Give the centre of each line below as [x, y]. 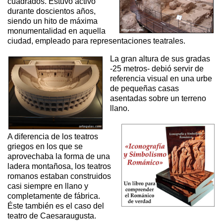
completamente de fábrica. [54, 196]
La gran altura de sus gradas [160, 59]
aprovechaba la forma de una [59, 157]
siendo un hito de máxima [53, 21]
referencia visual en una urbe [161, 79]
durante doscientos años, [52, 11]
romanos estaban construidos [59, 176]
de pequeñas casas [145, 88]
